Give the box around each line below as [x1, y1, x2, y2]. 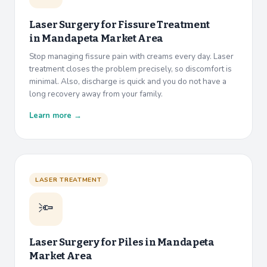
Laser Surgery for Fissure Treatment [29, 18, 210, 32]
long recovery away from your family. [29, 88, 163, 100]
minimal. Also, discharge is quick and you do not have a [29, 76, 226, 88]
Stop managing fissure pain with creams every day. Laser [29, 51, 234, 63]
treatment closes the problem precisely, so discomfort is [29, 63, 232, 75]
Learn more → [29, 110, 82, 122]
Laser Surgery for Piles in [29, 236, 157, 249]
